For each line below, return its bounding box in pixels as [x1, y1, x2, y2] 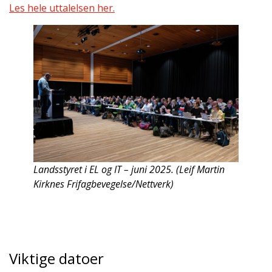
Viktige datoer [9, 248, 104, 268]
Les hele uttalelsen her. [9, 1, 115, 15]
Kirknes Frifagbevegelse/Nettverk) [33, 177, 174, 191]
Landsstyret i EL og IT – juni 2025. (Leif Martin [33, 162, 225, 176]
